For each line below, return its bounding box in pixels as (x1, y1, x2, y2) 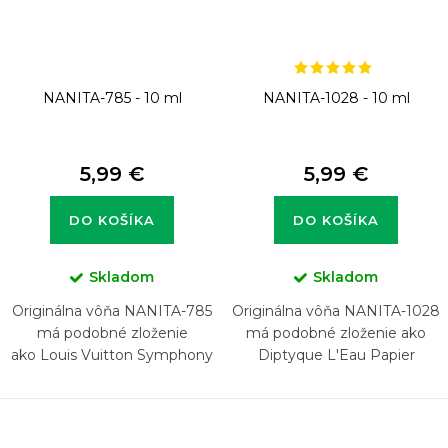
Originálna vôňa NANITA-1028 (232, 302, 440, 321)
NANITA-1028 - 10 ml (262, 89, 410, 108)
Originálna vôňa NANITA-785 (12, 302, 212, 321)
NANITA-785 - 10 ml (42, 89, 182, 108)
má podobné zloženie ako (246, 324, 426, 343)
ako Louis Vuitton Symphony (11, 346, 213, 365)
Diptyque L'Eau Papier (257, 346, 415, 365)
